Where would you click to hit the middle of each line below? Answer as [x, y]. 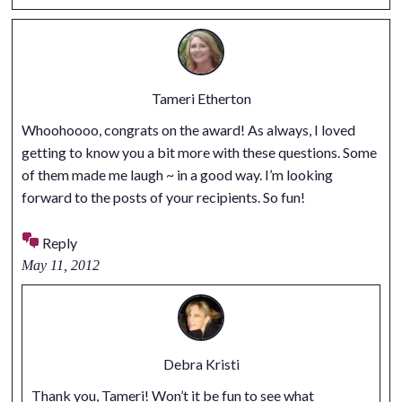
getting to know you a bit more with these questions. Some [199, 152]
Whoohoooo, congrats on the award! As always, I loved [188, 129]
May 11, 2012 [60, 265]
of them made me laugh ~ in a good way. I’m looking [177, 174]
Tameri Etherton [201, 98]
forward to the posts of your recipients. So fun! [163, 197]
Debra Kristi [201, 364]
